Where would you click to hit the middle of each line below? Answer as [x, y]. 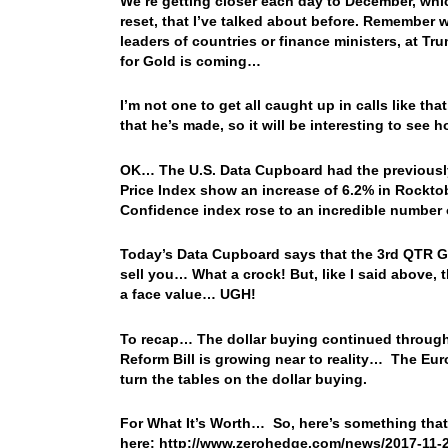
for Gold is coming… [198, 60]
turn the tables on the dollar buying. [247, 378]
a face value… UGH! [191, 294]
